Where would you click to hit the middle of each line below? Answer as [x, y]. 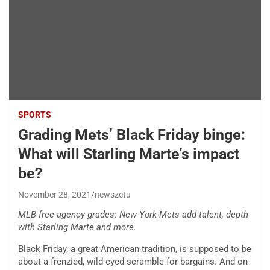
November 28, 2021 [55, 195]
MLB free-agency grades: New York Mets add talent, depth [133, 215]
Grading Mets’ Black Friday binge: [132, 135]
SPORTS [35, 115]
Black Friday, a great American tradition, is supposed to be [135, 249]
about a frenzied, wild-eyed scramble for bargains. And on [133, 262]
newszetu [113, 195]
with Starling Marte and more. [77, 228]
